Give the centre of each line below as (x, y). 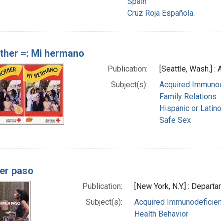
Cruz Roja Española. (161, 13)
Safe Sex (175, 120)
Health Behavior (161, 214)
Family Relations (188, 96)
